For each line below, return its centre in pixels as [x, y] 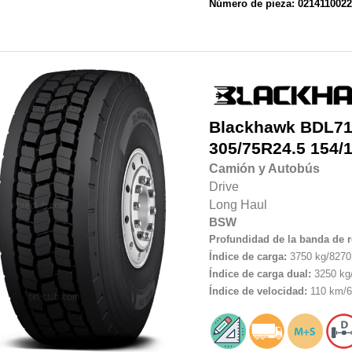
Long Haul [238, 205]
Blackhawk [252, 128]
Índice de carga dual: [260, 274]
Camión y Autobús [264, 169]
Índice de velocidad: [258, 291]
